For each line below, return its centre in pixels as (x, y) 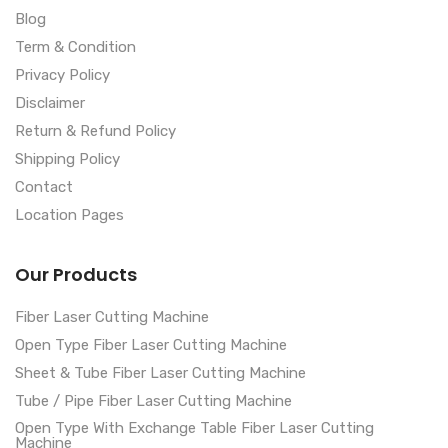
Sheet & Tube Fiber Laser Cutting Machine (160, 372)
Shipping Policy (67, 158)
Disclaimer (50, 102)
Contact (44, 186)
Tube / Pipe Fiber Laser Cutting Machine (153, 400)
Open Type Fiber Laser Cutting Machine (151, 344)
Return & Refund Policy (95, 130)
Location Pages (69, 214)
